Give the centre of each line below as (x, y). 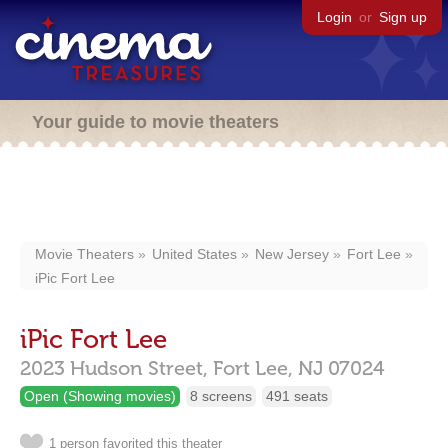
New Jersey (292, 254)
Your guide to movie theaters (155, 122)
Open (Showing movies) (100, 396)
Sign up (403, 17)
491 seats (297, 396)
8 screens (221, 396)
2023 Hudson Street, (114, 368)
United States (194, 254)
